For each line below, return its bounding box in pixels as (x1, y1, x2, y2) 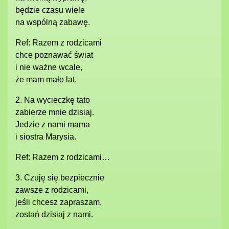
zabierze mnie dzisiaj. (15, 108, 94, 117)
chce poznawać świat (15, 51, 93, 59)
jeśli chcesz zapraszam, (15, 198, 102, 207)
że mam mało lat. (15, 75, 77, 84)
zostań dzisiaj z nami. (15, 210, 93, 219)
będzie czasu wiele (15, 6, 85, 14)
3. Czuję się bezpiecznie (15, 173, 104, 182)
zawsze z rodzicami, (15, 186, 88, 194)
